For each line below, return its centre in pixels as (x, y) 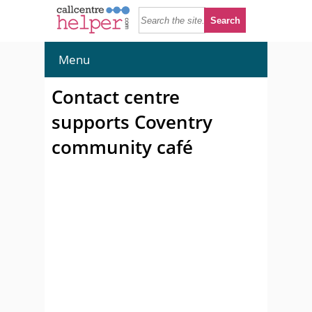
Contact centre (116, 97)
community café (122, 147)
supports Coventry (132, 122)
